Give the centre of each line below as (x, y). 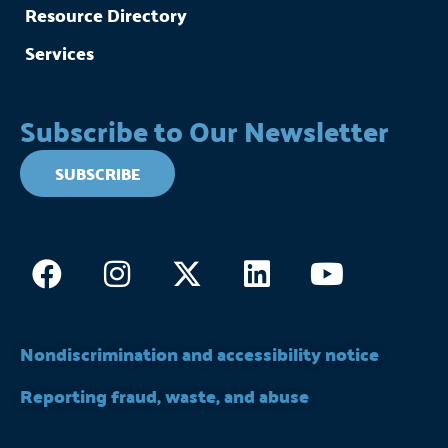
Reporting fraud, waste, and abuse (164, 395)
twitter (238, 290)
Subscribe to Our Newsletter (204, 130)
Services (59, 52)
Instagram (187, 260)
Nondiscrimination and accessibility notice (199, 353)
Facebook (112, 260)
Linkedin (318, 260)
